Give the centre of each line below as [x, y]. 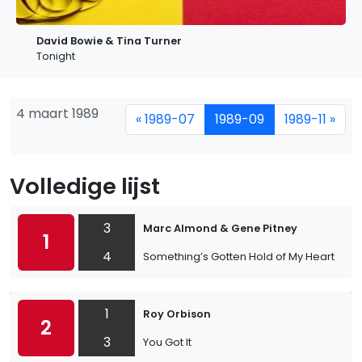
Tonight [56, 56]
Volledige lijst [85, 186]
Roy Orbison [177, 314]
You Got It [167, 342]
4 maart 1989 [57, 114]
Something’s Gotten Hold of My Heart [239, 257]
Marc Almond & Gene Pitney [220, 228]
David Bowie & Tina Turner [109, 41]
